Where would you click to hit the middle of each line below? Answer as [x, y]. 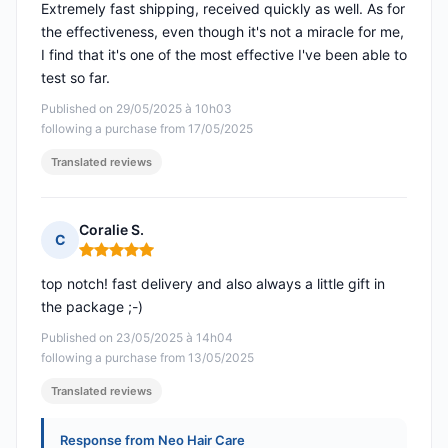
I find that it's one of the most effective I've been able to [224, 55]
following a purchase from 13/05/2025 [147, 358]
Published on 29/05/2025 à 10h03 [136, 109]
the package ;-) [92, 307]
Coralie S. [111, 230]
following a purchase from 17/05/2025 [147, 129]
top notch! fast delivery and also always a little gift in [213, 284]
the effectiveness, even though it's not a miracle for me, [222, 32]
